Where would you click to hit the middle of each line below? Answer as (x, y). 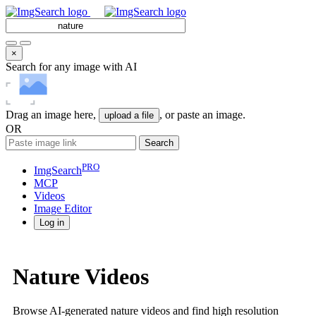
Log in (52, 223)
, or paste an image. (202, 115)
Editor (77, 209)
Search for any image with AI (71, 67)
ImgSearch (58, 171)
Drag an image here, (52, 115)
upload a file (129, 115)
